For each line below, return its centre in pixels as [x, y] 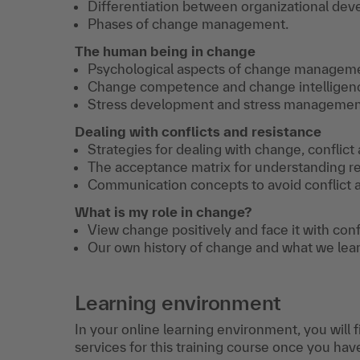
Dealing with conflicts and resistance [198, 131]
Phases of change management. [188, 24]
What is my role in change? [163, 212]
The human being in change [165, 51]
